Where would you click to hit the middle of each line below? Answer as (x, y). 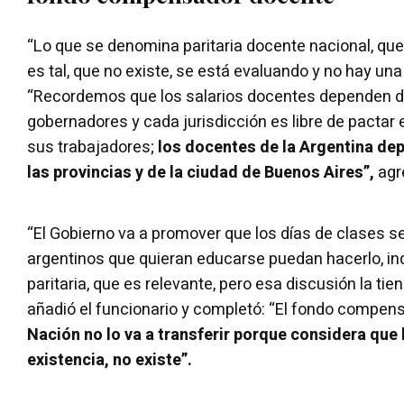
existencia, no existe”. (110, 360)
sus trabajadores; (92, 147)
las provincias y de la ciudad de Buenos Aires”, (201, 172)
